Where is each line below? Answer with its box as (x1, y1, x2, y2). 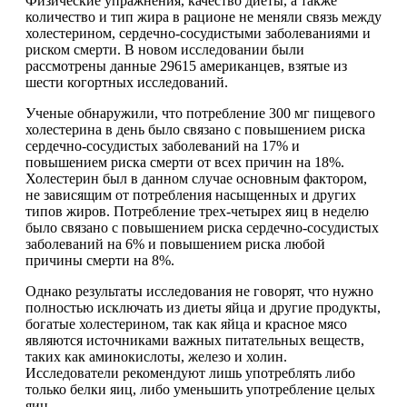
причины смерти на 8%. (25, 252, 174, 268)
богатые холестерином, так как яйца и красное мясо (25, 315, 347, 332)
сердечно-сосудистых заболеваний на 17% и (25, 137, 300, 154)
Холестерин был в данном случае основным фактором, (25, 170, 367, 186)
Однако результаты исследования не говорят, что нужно (25, 283, 373, 299)
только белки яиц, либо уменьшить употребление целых (25, 381, 375, 397)
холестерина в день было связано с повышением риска (25, 121, 365, 137)
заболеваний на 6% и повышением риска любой (25, 235, 325, 252)
